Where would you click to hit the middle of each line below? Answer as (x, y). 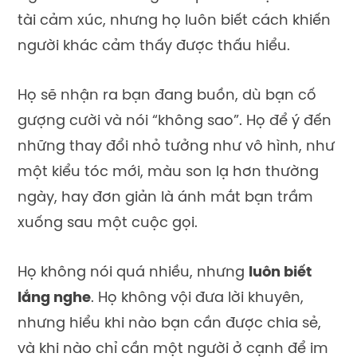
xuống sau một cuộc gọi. (108, 223)
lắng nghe (54, 298)
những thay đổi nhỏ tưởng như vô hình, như (176, 147)
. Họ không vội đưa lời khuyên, (197, 298)
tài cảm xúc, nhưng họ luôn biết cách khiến (174, 22)
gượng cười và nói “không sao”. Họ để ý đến (175, 121)
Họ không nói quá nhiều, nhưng (133, 273)
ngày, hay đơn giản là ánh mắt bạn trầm (165, 198)
